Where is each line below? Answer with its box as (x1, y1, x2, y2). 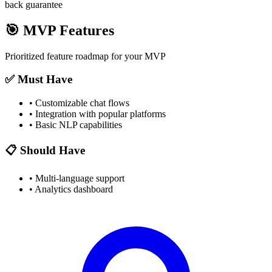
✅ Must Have (5, 73, 72, 86)
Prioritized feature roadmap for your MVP (5, 50, 166, 61)
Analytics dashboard (35, 183, 113, 194)
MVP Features (19, 22, 114, 38)
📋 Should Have (5, 143, 85, 157)
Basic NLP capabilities (35, 120, 122, 131)
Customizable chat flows (35, 98, 129, 109)
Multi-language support (35, 172, 124, 183)
